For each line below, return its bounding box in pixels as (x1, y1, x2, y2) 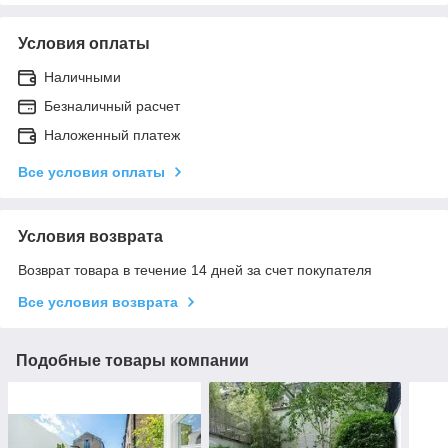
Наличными (44, 68, 121, 85)
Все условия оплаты (18, 163, 165, 180)
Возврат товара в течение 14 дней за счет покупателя (18, 261, 372, 278)
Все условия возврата (18, 293, 178, 310)
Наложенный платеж (44, 126, 180, 143)
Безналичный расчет (44, 97, 180, 114)
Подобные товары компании (16, 351, 249, 369)
